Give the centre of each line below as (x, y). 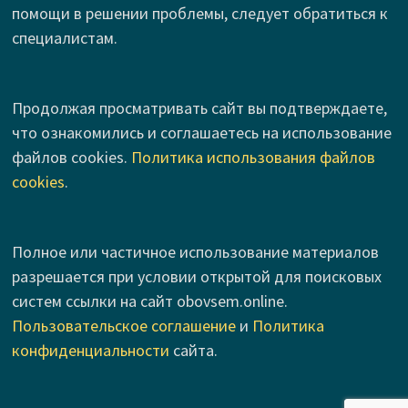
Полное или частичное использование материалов (195, 252)
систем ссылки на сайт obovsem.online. (149, 301)
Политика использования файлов (253, 158)
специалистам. (64, 38)
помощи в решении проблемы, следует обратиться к (199, 14)
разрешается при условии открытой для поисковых (196, 277)
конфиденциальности (90, 351)
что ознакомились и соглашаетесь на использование (201, 133)
